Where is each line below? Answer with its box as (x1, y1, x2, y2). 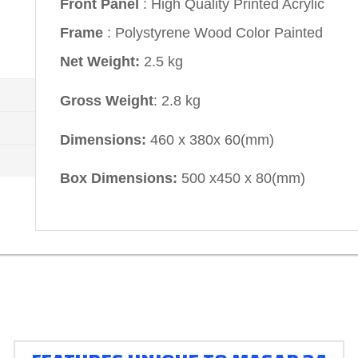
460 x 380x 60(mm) (146, 131, 278, 148)
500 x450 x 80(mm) (181, 170, 305, 187)
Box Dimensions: (60, 170, 181, 187)
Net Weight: (60, 54, 140, 70)
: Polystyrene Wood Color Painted (103, 25, 323, 41)
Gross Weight (60, 92, 153, 109)
